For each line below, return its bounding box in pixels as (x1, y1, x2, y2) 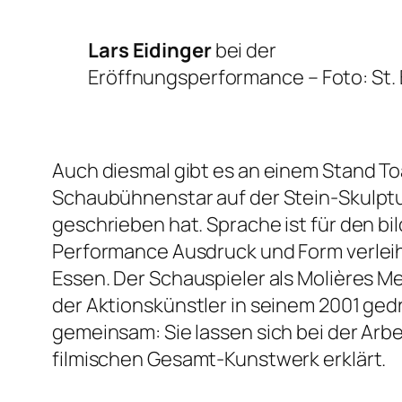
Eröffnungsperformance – (88, 64, 322, 92)
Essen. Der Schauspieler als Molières (52, 265, 378, 293)
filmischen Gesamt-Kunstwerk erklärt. (52, 345, 387, 373)
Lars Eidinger (88, 37, 212, 65)
